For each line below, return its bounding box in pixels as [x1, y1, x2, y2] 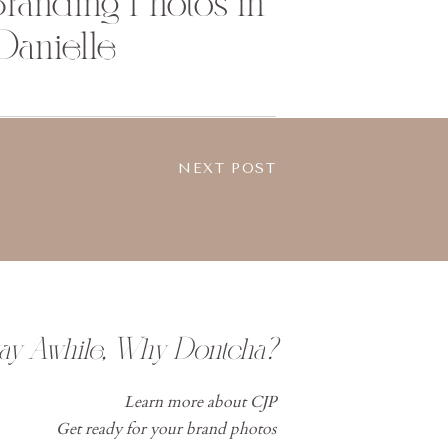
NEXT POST [178, 160, 276, 177]
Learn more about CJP [124, 391, 276, 413]
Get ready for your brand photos [56, 418, 276, 440]
